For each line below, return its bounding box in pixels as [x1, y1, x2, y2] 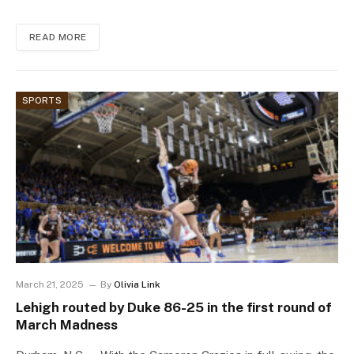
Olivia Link [114, 279, 160, 291]
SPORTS [22, 96, 62, 106]
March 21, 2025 [16, 279, 84, 291]
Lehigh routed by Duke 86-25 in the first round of [16, 299, 332, 316]
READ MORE [29, 32, 87, 43]
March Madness [16, 317, 118, 333]
